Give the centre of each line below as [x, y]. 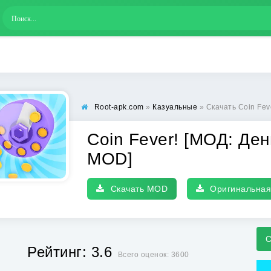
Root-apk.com [119, 107]
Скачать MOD [139, 189]
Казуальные [175, 107]
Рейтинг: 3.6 [70, 252]
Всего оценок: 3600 [153, 254]
